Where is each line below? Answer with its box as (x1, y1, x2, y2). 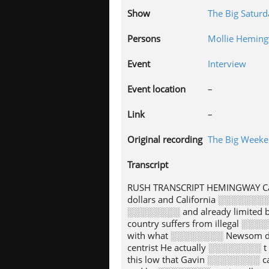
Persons (127, 32, 160, 44)
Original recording (127, 133, 202, 145)
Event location (127, 83, 186, 95)
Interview (208, 58, 246, 70)
